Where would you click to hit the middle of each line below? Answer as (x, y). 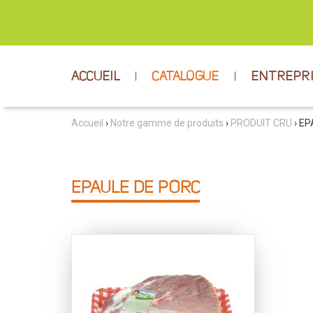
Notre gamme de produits (167, 123)
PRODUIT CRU (261, 123)
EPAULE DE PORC (136, 189)
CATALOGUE (185, 77)
